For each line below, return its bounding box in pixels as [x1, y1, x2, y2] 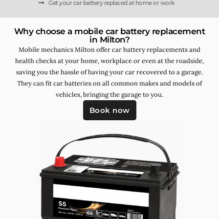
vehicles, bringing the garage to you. [56, 90, 163, 99]
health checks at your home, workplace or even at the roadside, [15, 56, 204, 65]
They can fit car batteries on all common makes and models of [17, 79, 202, 88]
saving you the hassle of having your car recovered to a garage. [16, 67, 203, 76]
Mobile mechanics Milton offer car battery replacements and [19, 45, 200, 54]
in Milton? [89, 34, 130, 44]
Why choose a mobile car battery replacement [14, 26, 205, 36]
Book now [89, 105, 130, 115]
